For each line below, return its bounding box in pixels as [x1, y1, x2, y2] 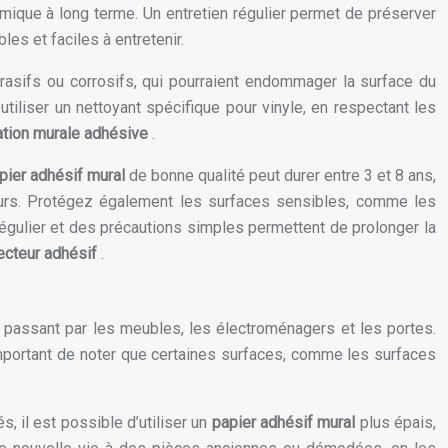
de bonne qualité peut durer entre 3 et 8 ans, [129, 166, 436, 186]
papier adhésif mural [211, 413, 360, 433]
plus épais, [359, 413, 437, 433]
